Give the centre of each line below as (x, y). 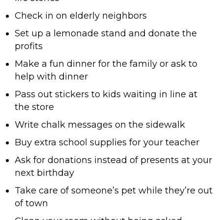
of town (31, 204)
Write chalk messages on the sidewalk (100, 125)
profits (29, 46)
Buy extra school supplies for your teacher (107, 143)
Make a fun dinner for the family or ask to (106, 64)
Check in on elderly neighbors (81, 16)
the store (34, 107)
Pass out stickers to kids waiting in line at (106, 95)
